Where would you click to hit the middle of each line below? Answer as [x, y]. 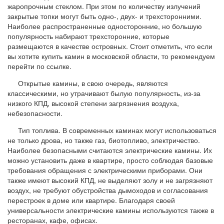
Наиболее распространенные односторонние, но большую [105, 26]
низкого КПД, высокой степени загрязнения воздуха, [93, 103]
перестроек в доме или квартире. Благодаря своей [91, 200]
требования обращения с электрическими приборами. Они [105, 170]
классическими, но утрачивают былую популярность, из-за [104, 93]
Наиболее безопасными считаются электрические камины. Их [110, 150]
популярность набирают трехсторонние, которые [88, 36]
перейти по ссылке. [39, 66]
